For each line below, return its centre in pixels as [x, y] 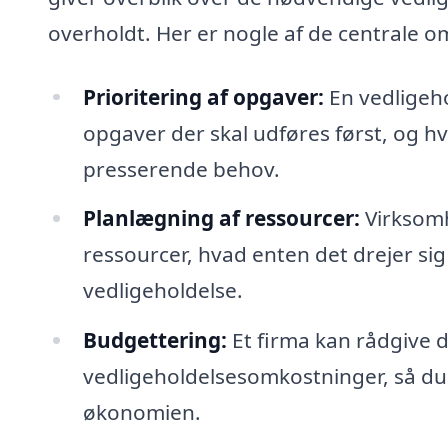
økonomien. [141, 412]
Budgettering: [154, 340]
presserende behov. [181, 168]
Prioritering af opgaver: [203, 96]
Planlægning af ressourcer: [221, 218]
